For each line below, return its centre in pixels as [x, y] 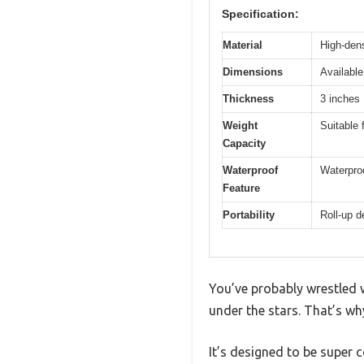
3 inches [340, 98]
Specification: [260, 13]
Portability [249, 214]
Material [243, 45]
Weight [240, 125]
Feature [241, 188]
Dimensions [253, 71]
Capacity [244, 143]
